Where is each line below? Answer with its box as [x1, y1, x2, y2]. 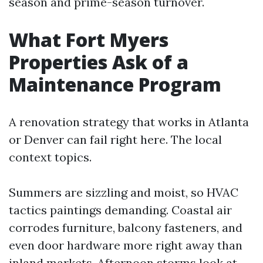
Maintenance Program [9, 72, 221, 97]
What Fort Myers [9, 27, 168, 52]
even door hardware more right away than [9, 238, 242, 252]
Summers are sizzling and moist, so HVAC [9, 185, 238, 200]
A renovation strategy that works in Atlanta [9, 114, 249, 129]
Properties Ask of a [9, 49, 188, 75]
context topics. [9, 150, 92, 164]
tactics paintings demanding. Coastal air [9, 203, 232, 217]
